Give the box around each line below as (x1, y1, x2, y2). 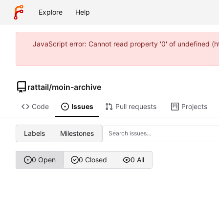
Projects (181, 102, 207, 111)
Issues (71, 102, 93, 111)
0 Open (31, 155, 56, 164)
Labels (23, 129, 45, 137)
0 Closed (79, 155, 108, 164)
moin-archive (52, 82, 101, 92)
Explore (39, 8, 63, 16)
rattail (27, 82, 49, 92)
